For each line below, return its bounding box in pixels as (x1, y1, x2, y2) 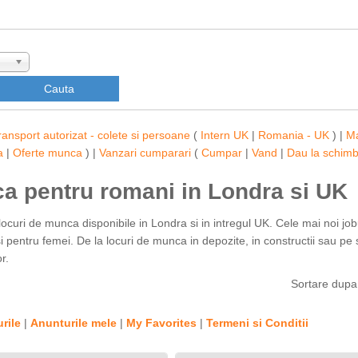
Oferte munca (13, 146, 82, 159)
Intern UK (201, 129, 249, 141)
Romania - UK (258, 129, 329, 141)
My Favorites (125, 316, 197, 329)
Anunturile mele (30, 316, 117, 329)
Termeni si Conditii (205, 316, 308, 329)
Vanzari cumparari (99, 146, 191, 159)
